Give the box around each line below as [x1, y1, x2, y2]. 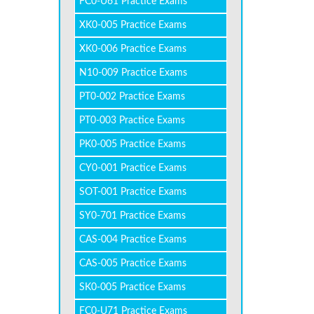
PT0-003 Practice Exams [78, 116, 185, 125]
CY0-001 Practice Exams [78, 163, 186, 173]
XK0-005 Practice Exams [78, 20, 186, 30]
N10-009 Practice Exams [78, 68, 187, 78]
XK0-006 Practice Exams [78, 44, 186, 54]
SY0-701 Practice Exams [78, 211, 186, 221]
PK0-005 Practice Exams [78, 139, 186, 149]
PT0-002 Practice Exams [78, 92, 185, 102]
